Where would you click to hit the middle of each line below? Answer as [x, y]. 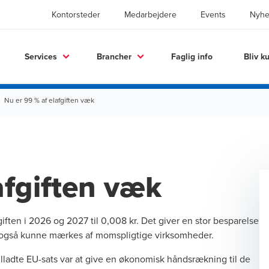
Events [213, 14]
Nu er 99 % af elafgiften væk [49, 100]
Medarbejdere [150, 14]
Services [41, 56]
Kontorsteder [76, 14]
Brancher [114, 56]
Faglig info [192, 56]
